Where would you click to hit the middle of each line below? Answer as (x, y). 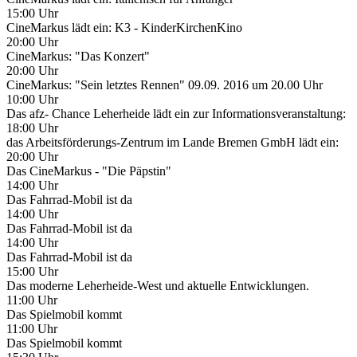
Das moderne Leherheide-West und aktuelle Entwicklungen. (158, 285)
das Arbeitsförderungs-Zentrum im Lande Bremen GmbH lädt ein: (173, 142)
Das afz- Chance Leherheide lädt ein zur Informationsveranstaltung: (176, 113)
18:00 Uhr (32, 127)
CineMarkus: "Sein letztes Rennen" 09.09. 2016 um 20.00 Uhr (165, 84)
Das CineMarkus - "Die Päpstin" (89, 171)
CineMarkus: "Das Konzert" (78, 56)
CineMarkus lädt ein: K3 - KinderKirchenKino (124, 27)
